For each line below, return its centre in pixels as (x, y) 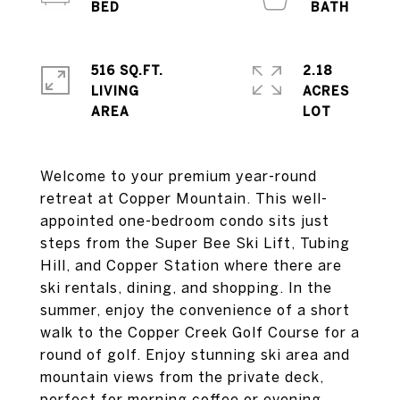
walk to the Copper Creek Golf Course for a (200, 332)
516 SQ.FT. (127, 71)
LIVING (115, 91)
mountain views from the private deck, (182, 377)
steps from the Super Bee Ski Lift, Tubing (195, 243)
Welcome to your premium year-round (179, 176)
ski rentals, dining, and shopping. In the (186, 287)
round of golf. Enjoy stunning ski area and (195, 354)
